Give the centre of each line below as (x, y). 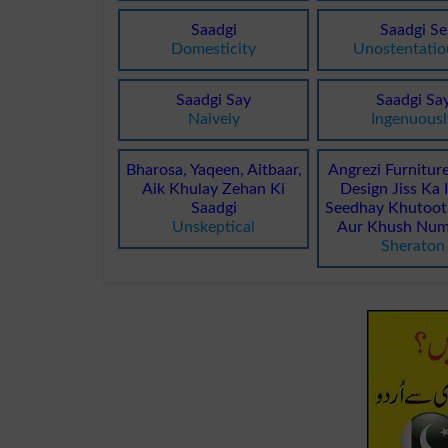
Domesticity (214, 48)
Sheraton (413, 245)
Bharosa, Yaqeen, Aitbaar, (213, 169)
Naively (213, 118)
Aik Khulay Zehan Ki (214, 188)
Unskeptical (214, 226)
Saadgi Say (214, 99)
